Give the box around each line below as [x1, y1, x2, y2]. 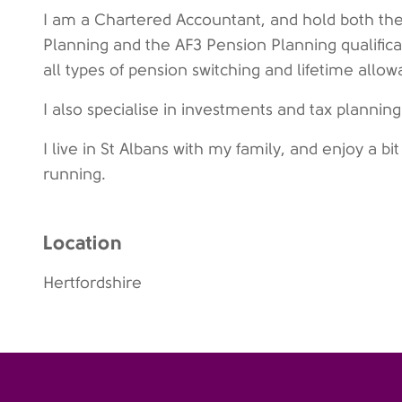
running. [43, 165, 106, 184]
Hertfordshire [43, 274, 142, 293]
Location [43, 231, 122, 255]
